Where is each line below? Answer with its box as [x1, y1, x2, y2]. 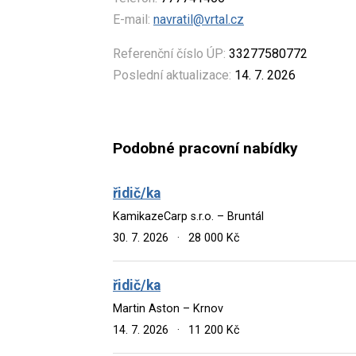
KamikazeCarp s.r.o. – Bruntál [113, 209, 264, 223]
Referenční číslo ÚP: [113, 45, 226, 61]
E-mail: [113, 11, 150, 27]
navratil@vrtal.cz [153, 11, 244, 27]
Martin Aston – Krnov [113, 301, 223, 315]
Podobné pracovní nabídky [113, 139, 298, 158]
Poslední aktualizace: [113, 67, 231, 83]
